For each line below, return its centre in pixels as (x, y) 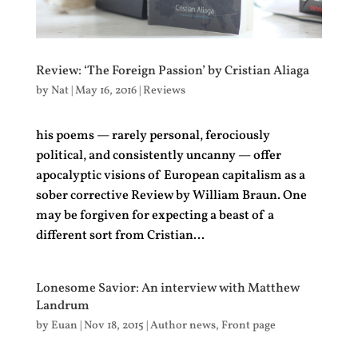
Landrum (62, 306)
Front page (248, 326)
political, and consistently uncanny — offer (158, 156)
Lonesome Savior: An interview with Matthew (167, 289)
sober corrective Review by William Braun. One (171, 196)
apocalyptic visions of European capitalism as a (170, 176)
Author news (183, 326)
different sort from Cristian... (120, 236)
